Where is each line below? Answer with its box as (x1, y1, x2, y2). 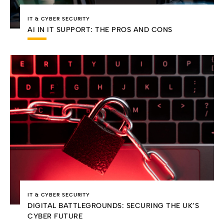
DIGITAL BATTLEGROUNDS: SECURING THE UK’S (27, 201, 199, 210)
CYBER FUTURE (27, 212, 82, 221)
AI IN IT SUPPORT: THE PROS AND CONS (27, 25, 172, 34)
